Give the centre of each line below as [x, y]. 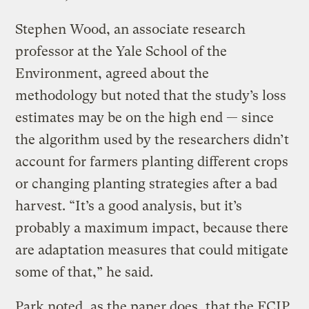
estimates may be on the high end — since [145, 118]
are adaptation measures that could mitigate [152, 250]
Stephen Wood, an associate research [131, 30]
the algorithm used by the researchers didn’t [152, 140]
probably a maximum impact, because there [152, 228]
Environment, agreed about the [112, 74]
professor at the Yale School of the [121, 52]
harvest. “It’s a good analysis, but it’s [129, 206]
